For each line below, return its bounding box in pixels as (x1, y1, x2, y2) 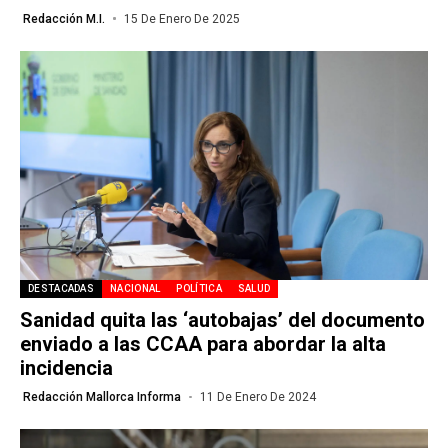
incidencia (20, 356, 113, 380)
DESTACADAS (28, 283, 94, 294)
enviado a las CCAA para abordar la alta (20, 332, 386, 356)
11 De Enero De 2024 (199, 390, 316, 404)
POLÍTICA (176, 283, 222, 294)
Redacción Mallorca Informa (23, 390, 181, 404)
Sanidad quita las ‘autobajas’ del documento (20, 308, 425, 332)
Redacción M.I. (23, 11, 105, 26)
